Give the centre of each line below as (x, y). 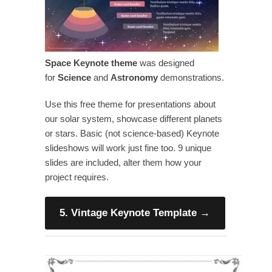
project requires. (77, 177)
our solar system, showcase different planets (134, 119)
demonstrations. (191, 77)
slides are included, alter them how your (123, 162)
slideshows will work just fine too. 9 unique (128, 148)
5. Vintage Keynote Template (128, 213)
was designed (167, 63)
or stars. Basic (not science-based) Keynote (132, 133)
